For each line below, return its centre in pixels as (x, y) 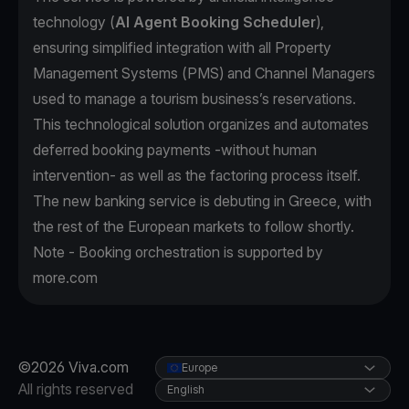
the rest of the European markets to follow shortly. (194, 227)
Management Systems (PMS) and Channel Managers (204, 73)
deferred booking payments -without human (175, 150)
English (186, 390)
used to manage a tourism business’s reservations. (194, 99)
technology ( (74, 22)
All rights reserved (76, 389)
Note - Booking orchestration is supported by (178, 252)
